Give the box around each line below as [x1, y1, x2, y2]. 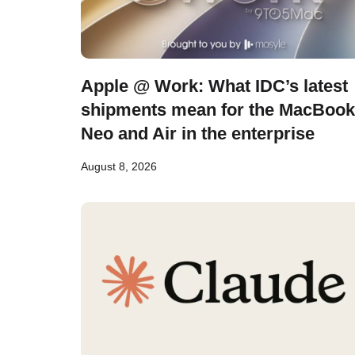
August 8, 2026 [81, 160, 157, 173]
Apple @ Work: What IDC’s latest [81, 76, 348, 96]
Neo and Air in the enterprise [81, 124, 315, 143]
